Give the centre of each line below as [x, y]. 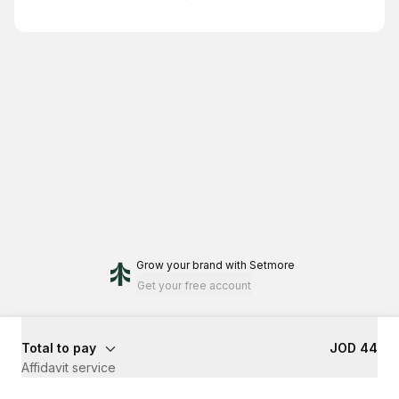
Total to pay [59, 348]
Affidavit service [69, 367]
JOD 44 [354, 348]
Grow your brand [179, 265]
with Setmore [260, 265]
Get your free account [194, 285]
